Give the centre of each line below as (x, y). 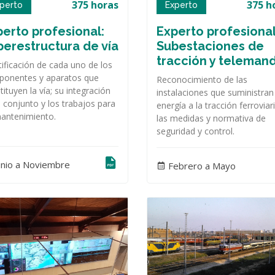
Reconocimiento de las (202, 80)
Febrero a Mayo (201, 165)
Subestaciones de (210, 46)
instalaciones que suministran (215, 93)
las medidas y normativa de (211, 118)
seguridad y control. (196, 131)
